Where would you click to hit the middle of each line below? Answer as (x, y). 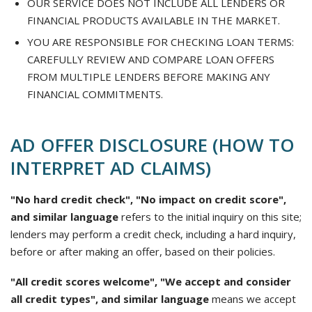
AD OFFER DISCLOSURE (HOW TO (153, 145)
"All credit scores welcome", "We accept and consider (151, 281)
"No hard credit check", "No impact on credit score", (148, 199)
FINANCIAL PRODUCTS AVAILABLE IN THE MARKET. (154, 20)
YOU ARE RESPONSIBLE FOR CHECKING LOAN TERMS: (161, 42)
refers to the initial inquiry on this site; (210, 217)
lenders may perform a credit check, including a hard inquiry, (153, 234)
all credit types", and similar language (110, 299)
